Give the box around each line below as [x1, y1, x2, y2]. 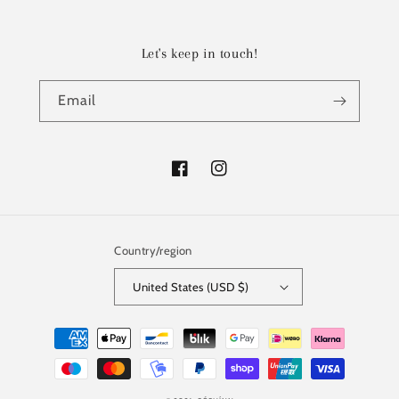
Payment [30, 322, 86, 338]
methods [30, 346, 85, 362]
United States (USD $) [133, 279, 249, 294]
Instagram [210, 169, 269, 186]
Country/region [114, 243, 192, 257]
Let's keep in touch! [141, 45, 258, 61]
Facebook [171, 169, 225, 186]
